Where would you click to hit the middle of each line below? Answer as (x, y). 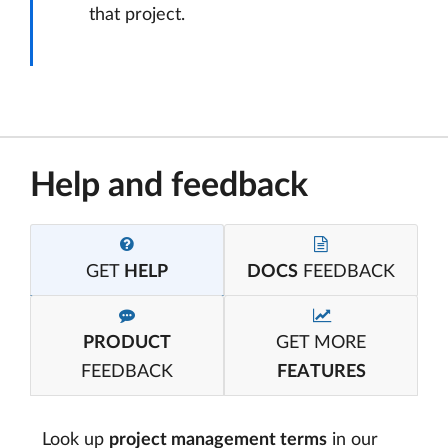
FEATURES (321, 372)
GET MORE (321, 343)
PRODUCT (127, 343)
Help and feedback (169, 186)
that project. (137, 15)
